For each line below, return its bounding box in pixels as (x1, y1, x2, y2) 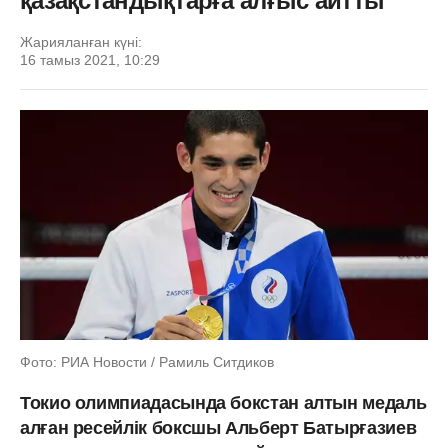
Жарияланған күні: (20, 34, 142, 50)
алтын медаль (303, 392, 427, 413)
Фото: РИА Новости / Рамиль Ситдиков (20, 353, 274, 370)
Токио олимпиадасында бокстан (20, 392, 299, 413)
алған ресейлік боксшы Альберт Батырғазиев (20, 417, 417, 438)
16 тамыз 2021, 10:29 (20, 52, 160, 68)
